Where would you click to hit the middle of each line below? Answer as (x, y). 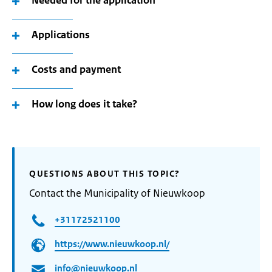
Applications (61, 35)
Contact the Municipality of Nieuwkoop (117, 193)
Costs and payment (76, 69)
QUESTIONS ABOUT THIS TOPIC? (105, 174)
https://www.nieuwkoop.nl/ (112, 244)
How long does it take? (84, 104)
